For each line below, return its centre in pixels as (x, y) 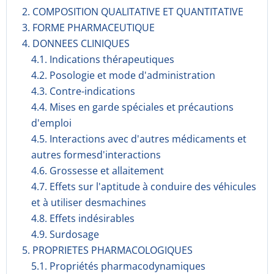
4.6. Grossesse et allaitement (98, 171)
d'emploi (51, 123)
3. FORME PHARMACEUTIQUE (88, 28)
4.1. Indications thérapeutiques (103, 59)
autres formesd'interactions (96, 155)
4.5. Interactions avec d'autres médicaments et (139, 139)
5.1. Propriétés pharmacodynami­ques (118, 266)
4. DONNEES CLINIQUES (76, 43)
